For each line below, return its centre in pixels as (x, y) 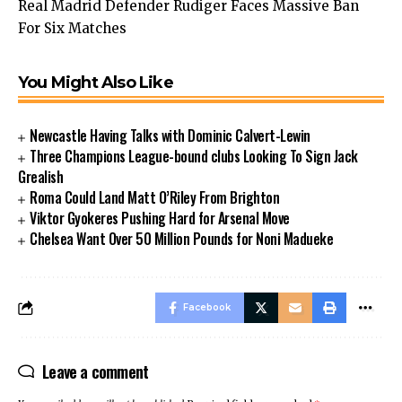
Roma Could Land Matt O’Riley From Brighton (155, 198)
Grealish (40, 177)
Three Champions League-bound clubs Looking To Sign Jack (194, 157)
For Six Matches (72, 28)
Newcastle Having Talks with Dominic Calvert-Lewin (170, 136)
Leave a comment (96, 372)
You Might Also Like (96, 83)
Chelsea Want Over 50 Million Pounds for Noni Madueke (182, 239)
